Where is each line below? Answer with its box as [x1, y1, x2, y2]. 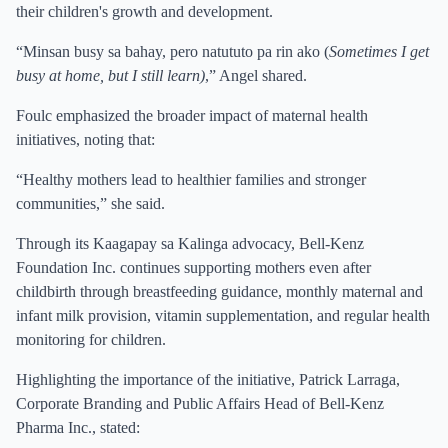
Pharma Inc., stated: [16, 419, 140, 436]
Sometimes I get [329, 43, 429, 60]
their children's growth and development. [16, 3, 273, 20]
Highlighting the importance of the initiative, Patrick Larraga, [16, 371, 400, 388]
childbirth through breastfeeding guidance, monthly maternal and [16, 283, 423, 300]
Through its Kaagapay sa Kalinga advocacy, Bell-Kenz [16, 235, 364, 252]
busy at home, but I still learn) [16, 67, 205, 84]
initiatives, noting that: [16, 131, 155, 148]
